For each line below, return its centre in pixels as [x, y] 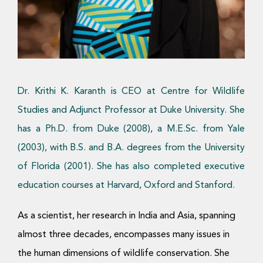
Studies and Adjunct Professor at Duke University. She [131, 110]
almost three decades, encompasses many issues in [123, 235]
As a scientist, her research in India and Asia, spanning [126, 216]
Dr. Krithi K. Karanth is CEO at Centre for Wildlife [131, 92]
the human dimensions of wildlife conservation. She [123, 254]
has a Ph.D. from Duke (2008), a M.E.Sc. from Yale [131, 129]
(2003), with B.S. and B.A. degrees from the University [131, 148]
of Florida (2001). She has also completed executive [131, 167]
